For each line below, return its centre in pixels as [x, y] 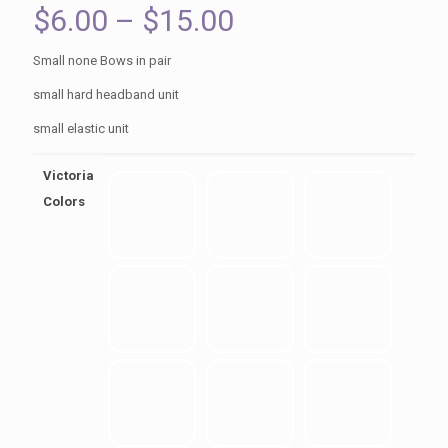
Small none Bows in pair [102, 61]
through [286, 110]
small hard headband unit [106, 95]
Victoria [68, 176]
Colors [64, 202]
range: [274, 50]
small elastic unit [81, 129]
